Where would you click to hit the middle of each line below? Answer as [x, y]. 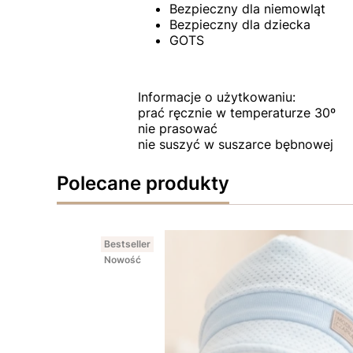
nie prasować [177, 129]
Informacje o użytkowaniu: [216, 97]
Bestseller [127, 244]
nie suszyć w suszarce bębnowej [235, 145]
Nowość [123, 260]
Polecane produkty [143, 184]
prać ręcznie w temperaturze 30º [236, 113]
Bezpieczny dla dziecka [240, 25]
